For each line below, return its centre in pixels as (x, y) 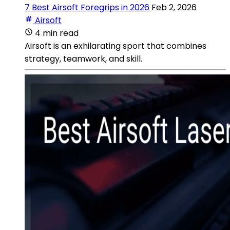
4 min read (57, 33)
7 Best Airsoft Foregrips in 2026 (87, 7)
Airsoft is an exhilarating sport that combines (116, 46)
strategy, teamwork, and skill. (83, 59)
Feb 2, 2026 (174, 7)
